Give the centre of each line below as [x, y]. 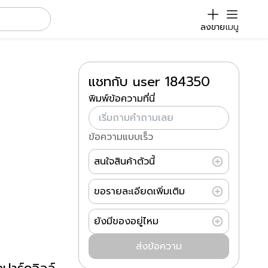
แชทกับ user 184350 [149, 82]
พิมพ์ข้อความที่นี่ [122, 99]
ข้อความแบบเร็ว [121, 137]
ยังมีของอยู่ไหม [126, 221]
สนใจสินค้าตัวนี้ [124, 162]
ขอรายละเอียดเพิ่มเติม [139, 191]
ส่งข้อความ [159, 246]
